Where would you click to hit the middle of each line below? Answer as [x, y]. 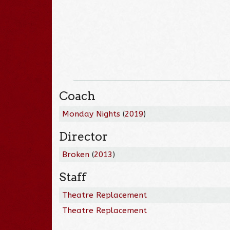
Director [84, 136]
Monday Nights [91, 114]
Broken [76, 154]
